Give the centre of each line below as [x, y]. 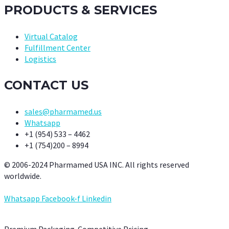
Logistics [40, 59]
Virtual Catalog [51, 36]
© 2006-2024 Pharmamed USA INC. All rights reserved [97, 164]
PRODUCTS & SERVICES [81, 10]
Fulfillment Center [58, 47]
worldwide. [23, 176]
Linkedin [97, 198]
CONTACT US [46, 85]
